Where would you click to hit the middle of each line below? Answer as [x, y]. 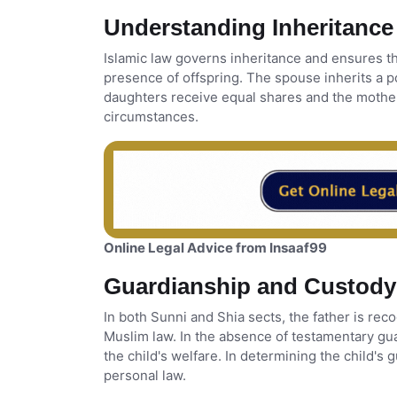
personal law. [145, 376]
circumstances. [151, 117]
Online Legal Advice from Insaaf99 [215, 248]
